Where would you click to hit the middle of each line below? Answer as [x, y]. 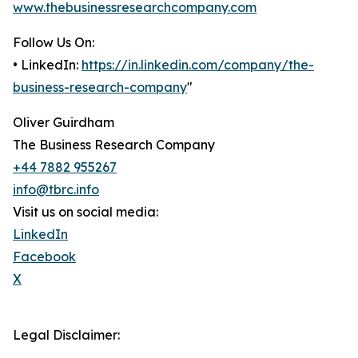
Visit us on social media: [86, 212]
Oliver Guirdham [64, 123]
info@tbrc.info [56, 190]
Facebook [44, 257]
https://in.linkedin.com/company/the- [198, 65]
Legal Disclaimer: [66, 335]
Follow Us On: [54, 43]
